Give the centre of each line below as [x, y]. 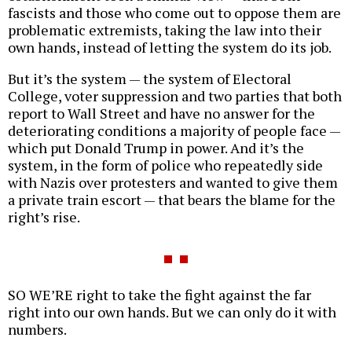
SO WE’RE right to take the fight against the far [159, 295]
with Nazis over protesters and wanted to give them [173, 183]
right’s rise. [44, 217]
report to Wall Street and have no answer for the [161, 114]
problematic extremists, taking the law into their [165, 30]
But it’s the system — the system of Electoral [150, 79]
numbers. [37, 330]
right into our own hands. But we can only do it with [172, 312]
